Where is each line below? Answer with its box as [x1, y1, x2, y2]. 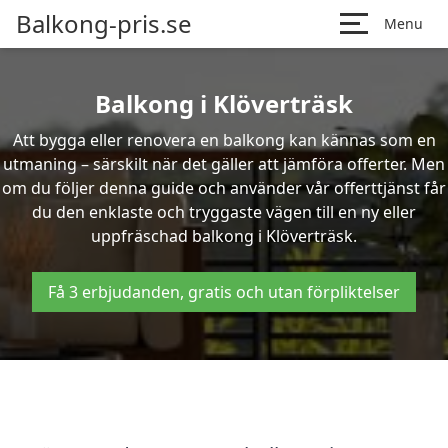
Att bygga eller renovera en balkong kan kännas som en [12, 129, 436, 151]
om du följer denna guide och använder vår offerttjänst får [2, 177, 446, 199]
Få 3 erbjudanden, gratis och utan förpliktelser [48, 281, 400, 303]
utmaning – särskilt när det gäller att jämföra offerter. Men [3, 153, 445, 175]
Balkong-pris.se [16, 7, 192, 40]
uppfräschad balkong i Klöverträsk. [91, 225, 357, 247]
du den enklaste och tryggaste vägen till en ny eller [32, 201, 416, 223]
